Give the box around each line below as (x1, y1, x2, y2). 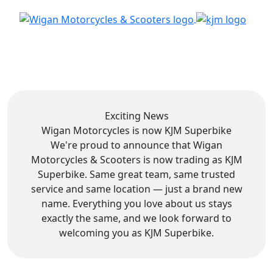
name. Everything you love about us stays (41, 196, 232, 210)
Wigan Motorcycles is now (41, 123, 165, 137)
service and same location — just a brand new (30, 182, 243, 196)
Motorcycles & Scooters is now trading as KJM (30, 152, 243, 166)
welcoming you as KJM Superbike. (59, 225, 214, 239)
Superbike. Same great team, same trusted (38, 167, 235, 181)
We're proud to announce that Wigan (51, 138, 222, 152)
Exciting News (104, 108, 169, 122)
